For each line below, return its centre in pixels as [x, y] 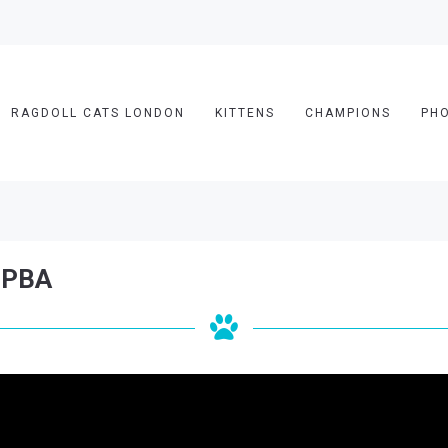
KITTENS [245, 113]
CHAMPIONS [348, 113]
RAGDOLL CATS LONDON [98, 113]
